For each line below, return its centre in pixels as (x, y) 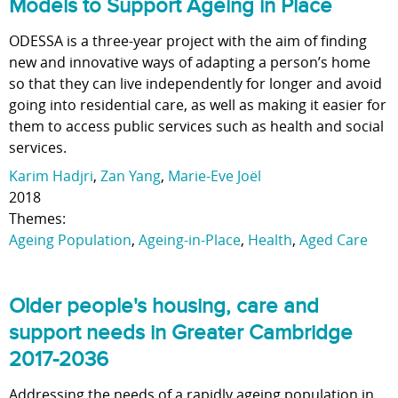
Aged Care (334, 240)
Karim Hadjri (51, 176)
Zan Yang (131, 176)
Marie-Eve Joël (215, 176)
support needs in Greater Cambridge (181, 333)
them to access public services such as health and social (196, 126)
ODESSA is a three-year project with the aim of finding (188, 41)
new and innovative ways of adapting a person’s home (190, 62)
